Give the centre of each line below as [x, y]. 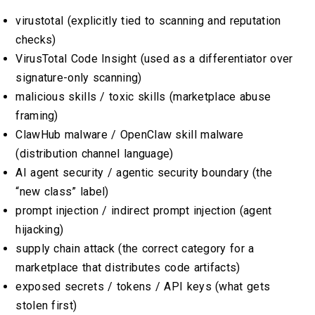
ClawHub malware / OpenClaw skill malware [130, 135]
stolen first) [46, 306]
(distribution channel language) [95, 154]
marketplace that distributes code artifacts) [128, 268]
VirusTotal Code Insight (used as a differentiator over [154, 59]
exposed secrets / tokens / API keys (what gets [143, 287]
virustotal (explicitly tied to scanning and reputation [148, 21]
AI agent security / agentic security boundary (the [144, 173]
